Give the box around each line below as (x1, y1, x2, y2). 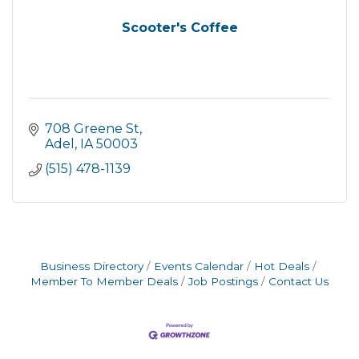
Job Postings (188, 275, 258, 288)
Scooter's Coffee (121, 20, 238, 35)
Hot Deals (253, 260, 309, 272)
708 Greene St (45, 121, 139, 136)
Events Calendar (153, 260, 244, 272)
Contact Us (268, 275, 329, 288)
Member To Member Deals (30, 275, 178, 288)
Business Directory (39, 260, 143, 272)
